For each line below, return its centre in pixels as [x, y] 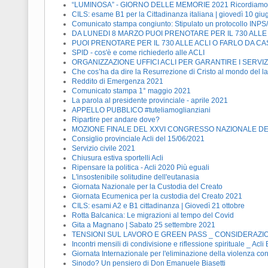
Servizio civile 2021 [103, 149]
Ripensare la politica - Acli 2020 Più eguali [141, 168]
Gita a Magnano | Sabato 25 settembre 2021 [144, 225]
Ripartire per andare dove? [116, 120]
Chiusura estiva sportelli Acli [118, 158]
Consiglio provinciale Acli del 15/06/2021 [138, 139]
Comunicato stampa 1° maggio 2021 [131, 91]
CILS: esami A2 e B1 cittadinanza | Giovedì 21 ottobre [158, 206]
